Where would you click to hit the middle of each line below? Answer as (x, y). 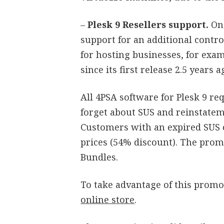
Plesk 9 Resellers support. (149, 24)
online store (108, 199)
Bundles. (99, 157)
